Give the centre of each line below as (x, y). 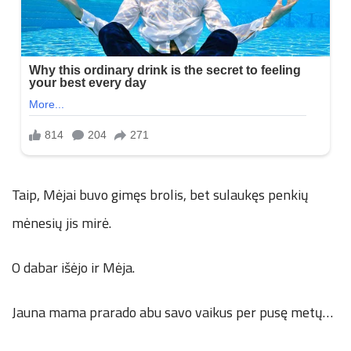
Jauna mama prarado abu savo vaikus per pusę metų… (172, 313)
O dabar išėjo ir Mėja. (73, 268)
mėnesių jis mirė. (62, 223)
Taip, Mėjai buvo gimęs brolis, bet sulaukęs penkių (160, 195)
